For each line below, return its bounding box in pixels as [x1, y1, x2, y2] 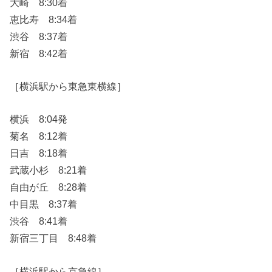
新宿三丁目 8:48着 [10, 233, 97, 244]
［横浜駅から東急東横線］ [10, 80, 127, 92]
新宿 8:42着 [10, 47, 68, 59]
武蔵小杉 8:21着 [10, 165, 87, 176]
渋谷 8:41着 [10, 216, 68, 227]
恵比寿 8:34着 [10, 13, 78, 25]
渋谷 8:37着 [10, 30, 68, 42]
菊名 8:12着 [10, 131, 68, 142]
